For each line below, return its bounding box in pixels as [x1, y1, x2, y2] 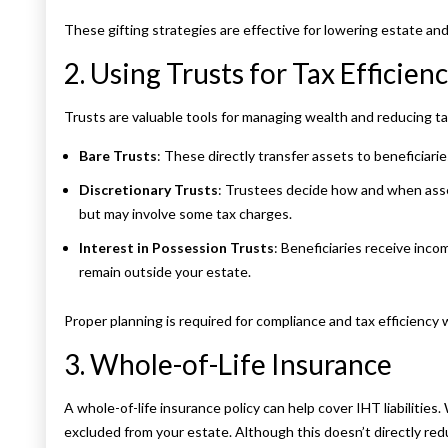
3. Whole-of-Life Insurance [64, 347, 392, 382]
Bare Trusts [79, 147, 157, 165]
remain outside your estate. [79, 263, 251, 281]
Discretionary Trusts [79, 181, 218, 199]
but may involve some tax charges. [79, 205, 292, 223]
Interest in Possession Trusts [79, 239, 274, 257]
